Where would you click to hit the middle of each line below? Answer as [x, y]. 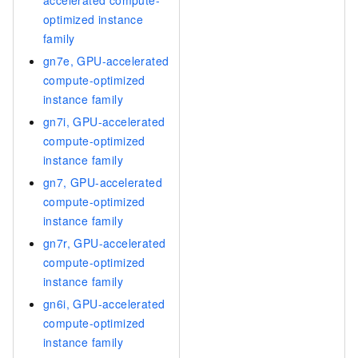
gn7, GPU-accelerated [103, 182]
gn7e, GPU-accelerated [106, 60]
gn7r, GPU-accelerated [105, 243]
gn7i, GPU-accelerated [104, 121]
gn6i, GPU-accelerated [104, 303]
